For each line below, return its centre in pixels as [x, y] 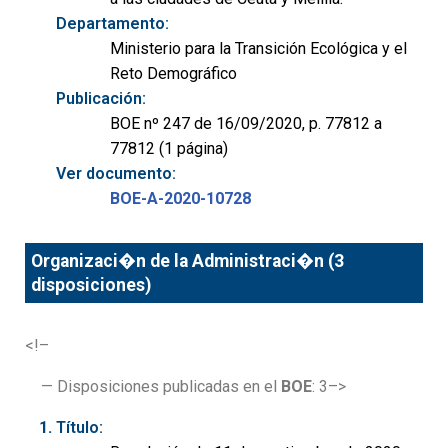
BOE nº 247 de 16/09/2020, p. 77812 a [246, 123]
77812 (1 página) [169, 148]
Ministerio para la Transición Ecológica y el [258, 48]
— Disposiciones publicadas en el [161, 387]
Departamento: [112, 23]
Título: [79, 428]
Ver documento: [116, 173]
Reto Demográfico [173, 73]
